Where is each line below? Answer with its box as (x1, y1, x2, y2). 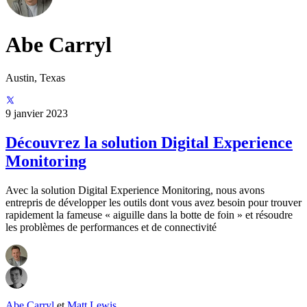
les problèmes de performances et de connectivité (5, 221, 217, 233)
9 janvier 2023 (5, 108, 68, 120)
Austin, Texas (5, 72, 65, 84)
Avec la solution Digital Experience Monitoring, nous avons (5, 184, 265, 196)
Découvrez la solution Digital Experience (5, 133, 293, 151)
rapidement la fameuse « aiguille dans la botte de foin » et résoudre (5, 208, 293, 221)
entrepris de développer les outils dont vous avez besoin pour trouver (5, 196, 302, 208)
